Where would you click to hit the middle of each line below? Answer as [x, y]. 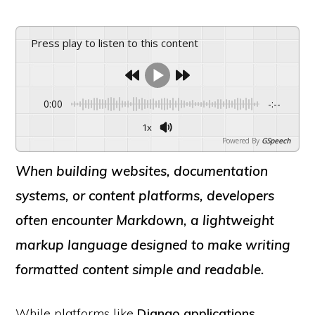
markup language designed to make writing [153, 245]
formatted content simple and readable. [140, 269]
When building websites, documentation [142, 171]
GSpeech [276, 141]
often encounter [66, 220]
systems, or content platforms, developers [145, 195]
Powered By [240, 141]
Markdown [150, 220]
